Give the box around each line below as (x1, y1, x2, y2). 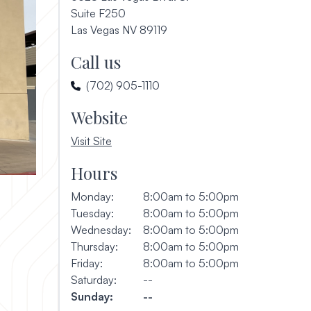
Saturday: (70, 273, 117, 287)
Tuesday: (70, 206, 114, 220)
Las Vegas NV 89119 (70, 23, 167, 37)
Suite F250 (70, 6, 126, 20)
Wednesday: (70, 223, 131, 237)
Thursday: (70, 239, 118, 253)
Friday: (70, 256, 103, 270)
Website (70, 106, 128, 128)
